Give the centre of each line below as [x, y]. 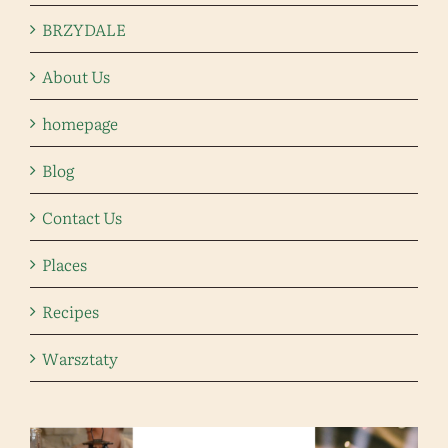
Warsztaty [80, 357]
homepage [80, 122]
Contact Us [82, 216]
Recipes [70, 310]
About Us [76, 75]
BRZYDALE [84, 28]
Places [64, 263]
